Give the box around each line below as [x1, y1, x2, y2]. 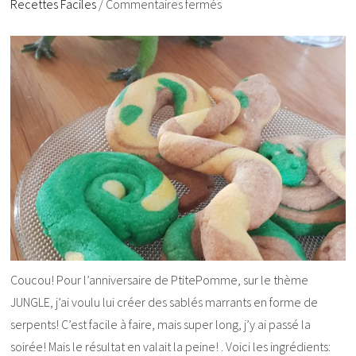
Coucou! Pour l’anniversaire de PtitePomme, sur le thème [10, 271, 309, 288]
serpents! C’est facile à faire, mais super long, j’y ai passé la [10, 315, 311, 332]
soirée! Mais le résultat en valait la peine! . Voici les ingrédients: [10, 338, 331, 354]
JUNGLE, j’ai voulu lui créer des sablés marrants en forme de [10, 293, 319, 310]
